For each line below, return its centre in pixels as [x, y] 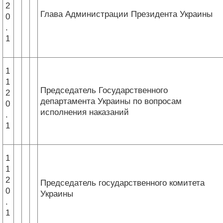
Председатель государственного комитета [122, 183]
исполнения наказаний [85, 112]
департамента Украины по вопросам [111, 101]
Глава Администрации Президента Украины [126, 14]
